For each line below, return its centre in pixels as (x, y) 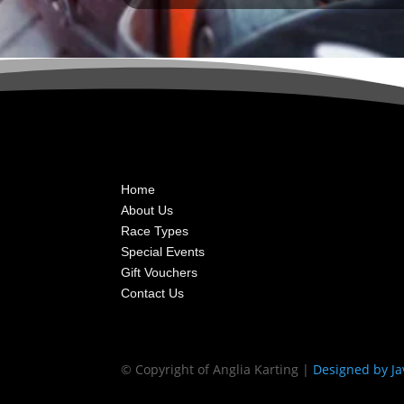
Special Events (163, 252)
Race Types (155, 231)
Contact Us (153, 294)
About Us (147, 211)
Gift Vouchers (160, 273)
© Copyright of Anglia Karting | (217, 370)
